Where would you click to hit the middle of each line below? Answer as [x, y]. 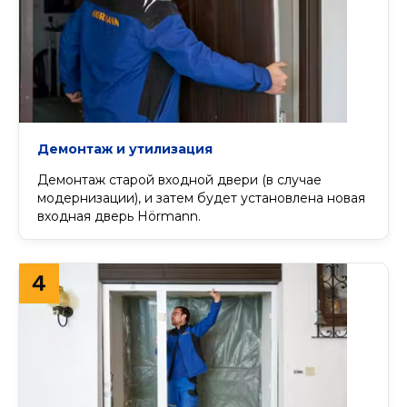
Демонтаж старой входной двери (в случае [179, 179]
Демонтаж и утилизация [125, 149]
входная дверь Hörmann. [119, 216]
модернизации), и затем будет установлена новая [201, 198]
